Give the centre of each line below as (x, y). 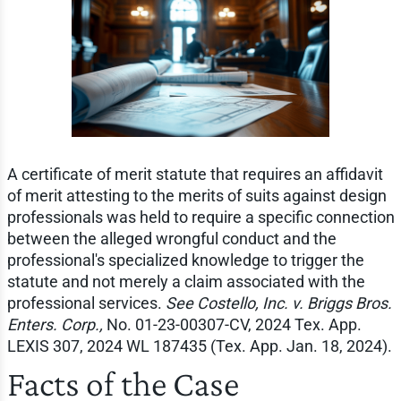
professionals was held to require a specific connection (200, 218)
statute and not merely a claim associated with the (186, 282)
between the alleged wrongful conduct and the (171, 239)
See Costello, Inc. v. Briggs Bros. (278, 303)
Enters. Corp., (55, 325)
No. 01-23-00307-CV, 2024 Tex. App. (232, 325)
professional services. (86, 303)
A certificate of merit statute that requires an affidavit (195, 175)
